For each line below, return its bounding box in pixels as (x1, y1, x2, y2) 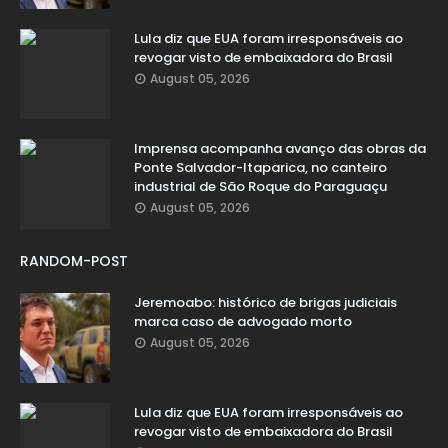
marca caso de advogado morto (134, 311, 352, 331)
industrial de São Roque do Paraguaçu (134, 176, 387, 196)
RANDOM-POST (20, 250, 128, 271)
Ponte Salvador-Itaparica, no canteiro (134, 157, 387, 177)
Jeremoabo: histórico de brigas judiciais (134, 292, 397, 312)
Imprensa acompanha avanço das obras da (134, 138, 426, 158)
